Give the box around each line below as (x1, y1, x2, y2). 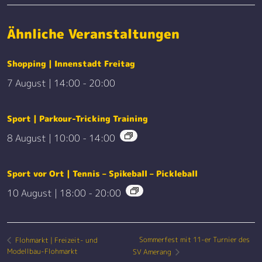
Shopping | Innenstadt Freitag (7, 58, 135, 70)
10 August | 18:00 (7, 187, 86, 200)
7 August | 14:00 (7, 77, 80, 90)
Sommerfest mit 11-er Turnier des (139, 235, 250, 245)
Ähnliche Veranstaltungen (7, 25, 180, 43)
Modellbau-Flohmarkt (7, 246, 78, 256)
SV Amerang (132, 246, 173, 257)
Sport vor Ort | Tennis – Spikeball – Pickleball (7, 168, 198, 180)
